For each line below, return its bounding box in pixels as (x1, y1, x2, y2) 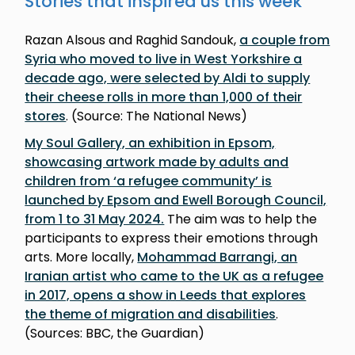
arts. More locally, (25, 247, 138, 266)
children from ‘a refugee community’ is (25, 171, 273, 190)
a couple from (239, 30, 330, 49)
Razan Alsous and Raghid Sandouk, (25, 30, 240, 49)
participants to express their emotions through (25, 228, 319, 247)
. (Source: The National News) (66, 106, 248, 125)
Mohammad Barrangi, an (137, 247, 298, 266)
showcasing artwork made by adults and (25, 152, 289, 171)
